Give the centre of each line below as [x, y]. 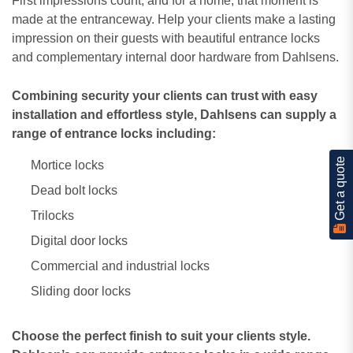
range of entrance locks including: [114, 133]
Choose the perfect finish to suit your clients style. [161, 336]
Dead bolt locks [74, 190]
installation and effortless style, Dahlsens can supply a [174, 114]
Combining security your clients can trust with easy [165, 95]
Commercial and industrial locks [120, 266]
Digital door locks [79, 240]
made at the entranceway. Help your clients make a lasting [174, 19]
